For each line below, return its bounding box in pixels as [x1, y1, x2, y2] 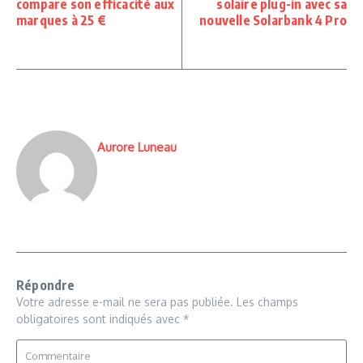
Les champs [237, 295, 298, 309]
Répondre [16, 277, 75, 293]
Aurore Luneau [97, 139, 177, 155]
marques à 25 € [16, 12, 106, 28]
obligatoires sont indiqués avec [16, 312, 183, 326]
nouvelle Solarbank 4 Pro [199, 12, 347, 28]
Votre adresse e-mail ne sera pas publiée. [16, 295, 233, 309]
